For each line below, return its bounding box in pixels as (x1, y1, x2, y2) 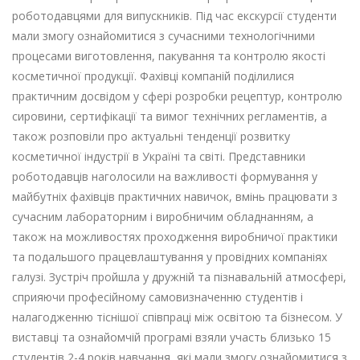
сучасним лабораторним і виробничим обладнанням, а (12, 209, 313, 224)
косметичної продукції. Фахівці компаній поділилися (12, 68, 294, 84)
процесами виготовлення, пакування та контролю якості (12, 48, 325, 63)
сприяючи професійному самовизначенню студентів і (12, 289, 303, 305)
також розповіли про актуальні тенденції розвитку (12, 129, 290, 144)
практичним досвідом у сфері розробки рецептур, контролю (12, 88, 342, 104)
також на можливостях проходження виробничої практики (12, 229, 337, 244)
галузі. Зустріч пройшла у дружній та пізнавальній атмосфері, (12, 269, 346, 284)
